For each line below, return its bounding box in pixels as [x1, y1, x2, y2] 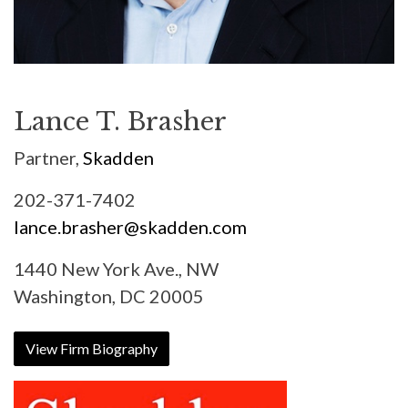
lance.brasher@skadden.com [14, 216, 247, 238]
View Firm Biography [25, 340, 158, 357]
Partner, [14, 147, 83, 168]
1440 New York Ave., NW [14, 258, 219, 280]
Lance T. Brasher [14, 107, 227, 137]
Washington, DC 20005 [14, 285, 204, 307]
